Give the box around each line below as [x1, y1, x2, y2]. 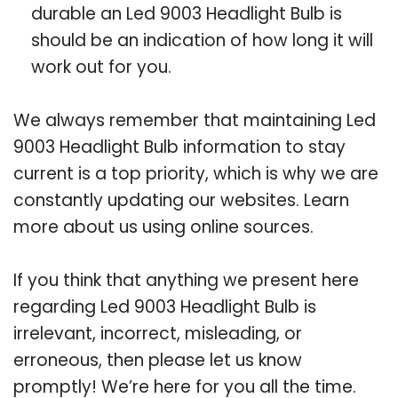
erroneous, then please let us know [13, 347, 302, 372]
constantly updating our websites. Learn [13, 187, 349, 212]
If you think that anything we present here [13, 267, 359, 292]
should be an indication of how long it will [31, 28, 373, 52]
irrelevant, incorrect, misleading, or [13, 321, 302, 346]
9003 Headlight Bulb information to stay [13, 134, 346, 159]
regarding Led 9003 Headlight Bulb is [13, 294, 316, 319]
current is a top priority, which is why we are [13, 161, 378, 186]
